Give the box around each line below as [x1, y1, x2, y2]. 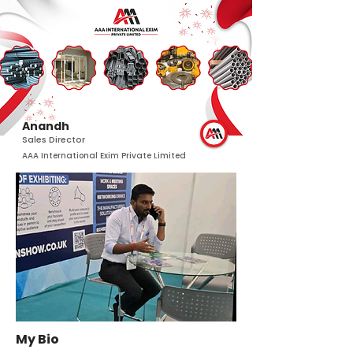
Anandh [22, 118, 69, 134]
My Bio [16, 330, 59, 348]
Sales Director [22, 133, 85, 146]
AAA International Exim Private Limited [22, 150, 186, 162]
